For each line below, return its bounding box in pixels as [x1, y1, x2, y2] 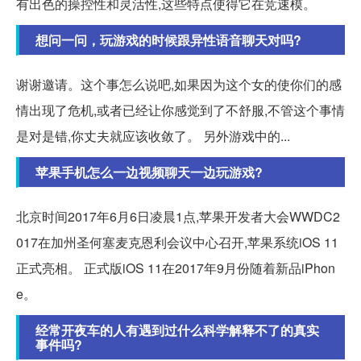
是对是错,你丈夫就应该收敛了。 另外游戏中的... [16, 126, 290, 145]
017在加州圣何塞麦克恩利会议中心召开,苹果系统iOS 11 [16, 232, 338, 251]
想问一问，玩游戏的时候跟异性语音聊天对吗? [35, 30, 301, 49]
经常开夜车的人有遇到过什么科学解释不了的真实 [35, 320, 319, 339]
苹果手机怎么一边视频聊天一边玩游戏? [35, 162, 263, 181]
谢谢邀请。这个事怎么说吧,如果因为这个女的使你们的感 [16, 74, 342, 93]
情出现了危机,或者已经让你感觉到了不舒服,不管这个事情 [16, 100, 345, 119]
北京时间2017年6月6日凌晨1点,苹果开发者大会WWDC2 [16, 206, 340, 226]
